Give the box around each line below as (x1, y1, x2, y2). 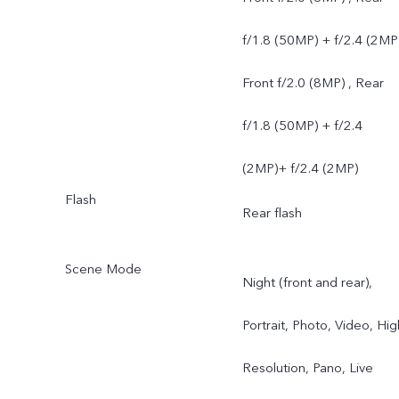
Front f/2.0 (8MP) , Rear (241, 73, 384, 92)
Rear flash (241, 204, 302, 223)
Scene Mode (64, 260, 142, 279)
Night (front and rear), (241, 273, 372, 292)
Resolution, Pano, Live (241, 359, 373, 378)
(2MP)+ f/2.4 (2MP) (241, 159, 358, 177)
